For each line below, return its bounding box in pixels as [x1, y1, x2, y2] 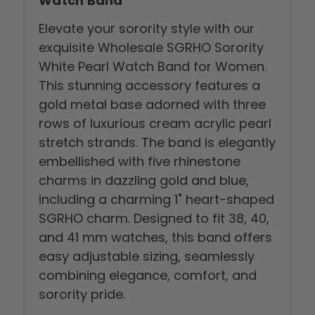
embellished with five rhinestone [39, 153, 240, 171]
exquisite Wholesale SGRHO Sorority [39, 39, 264, 57]
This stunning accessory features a [39, 77, 260, 95]
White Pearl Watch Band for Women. [39, 58, 266, 76]
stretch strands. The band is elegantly [39, 134, 276, 152]
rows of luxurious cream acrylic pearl [39, 115, 271, 133]
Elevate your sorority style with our [39, 20, 255, 38]
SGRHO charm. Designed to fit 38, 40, [39, 210, 269, 228]
